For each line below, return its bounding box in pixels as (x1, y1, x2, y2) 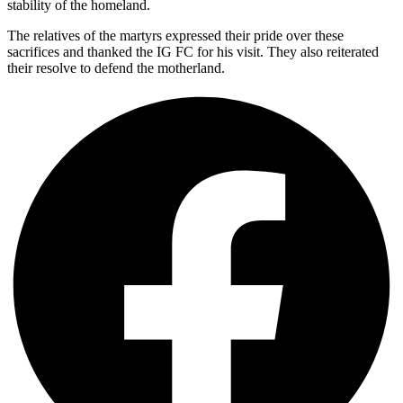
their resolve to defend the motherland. (7, 60, 225, 76)
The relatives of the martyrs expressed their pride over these (7, 28, 344, 44)
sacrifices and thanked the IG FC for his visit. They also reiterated (7, 44, 379, 60)
